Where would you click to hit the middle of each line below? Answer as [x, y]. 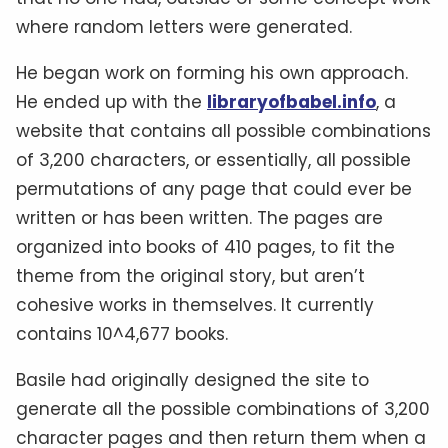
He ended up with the [111, 101]
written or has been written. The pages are [199, 217]
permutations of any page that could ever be [214, 188]
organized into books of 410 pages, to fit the [205, 246]
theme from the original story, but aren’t [190, 275]
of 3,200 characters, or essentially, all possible [213, 159]
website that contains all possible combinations [223, 130]
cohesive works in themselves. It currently [195, 304]
